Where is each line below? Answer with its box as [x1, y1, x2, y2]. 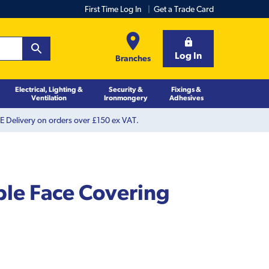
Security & [108, 85, 143, 93]
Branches [115, 53, 151, 63]
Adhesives [169, 93, 204, 101]
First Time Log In [85, 4, 142, 14]
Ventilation [31, 93, 67, 101]
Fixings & [171, 85, 202, 93]
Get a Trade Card [154, 4, 214, 14]
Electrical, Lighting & [14, 85, 83, 93]
